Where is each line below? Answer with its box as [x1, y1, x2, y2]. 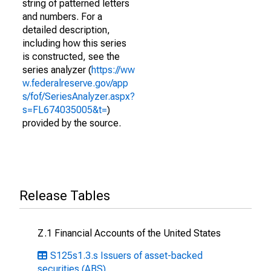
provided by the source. [22, 117, 121, 129]
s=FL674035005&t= [22, 104, 107, 116]
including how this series [22, 38, 126, 49]
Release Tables [19, 188, 110, 203]
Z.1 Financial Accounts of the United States [38, 227, 221, 239]
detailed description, [22, 24, 110, 36]
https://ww [91, 64, 135, 76]
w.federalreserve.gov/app [22, 77, 128, 89]
